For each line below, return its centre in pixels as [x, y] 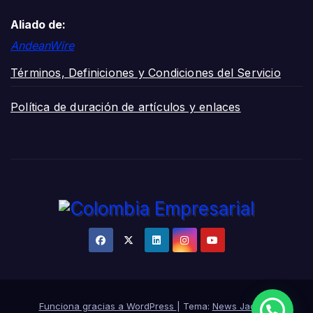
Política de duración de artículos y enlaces [126, 107]
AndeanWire [42, 46]
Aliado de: [38, 25]
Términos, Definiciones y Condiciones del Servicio [146, 72]
